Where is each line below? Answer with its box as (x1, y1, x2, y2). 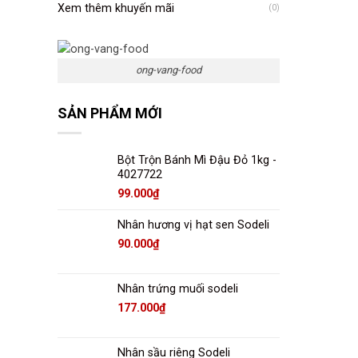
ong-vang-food (135, 64, 201, 77)
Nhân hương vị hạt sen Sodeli (117, 218, 269, 233)
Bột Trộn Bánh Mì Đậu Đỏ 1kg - (117, 153, 276, 168)
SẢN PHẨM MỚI (58, 105, 162, 122)
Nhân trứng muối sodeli (117, 282, 238, 296)
